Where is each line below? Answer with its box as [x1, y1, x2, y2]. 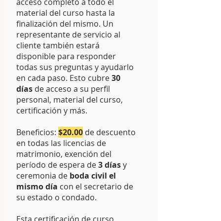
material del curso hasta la [16, 7, 115, 18]
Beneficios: [16, 127, 58, 138]
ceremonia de [16, 170, 70, 181]
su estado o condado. [16, 192, 97, 203]
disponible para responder [16, 51, 116, 62]
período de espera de [16, 159, 98, 170]
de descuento [83, 127, 136, 138]
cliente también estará [16, 40, 100, 51]
